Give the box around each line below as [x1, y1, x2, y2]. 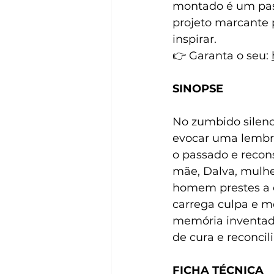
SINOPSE [172, 82, 223, 96]
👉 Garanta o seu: [172, 49, 272, 63]
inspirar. [172, 32, 217, 46]
